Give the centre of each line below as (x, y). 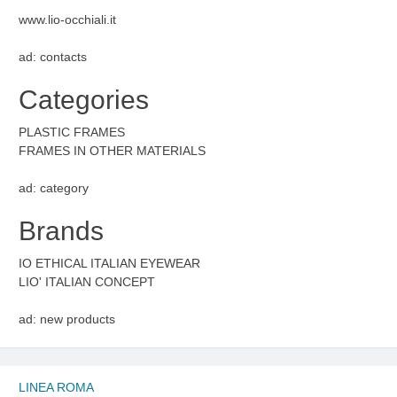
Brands (61, 231)
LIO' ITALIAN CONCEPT (87, 282)
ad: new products (67, 319)
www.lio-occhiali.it (67, 20)
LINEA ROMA (56, 388)
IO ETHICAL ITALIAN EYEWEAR (109, 264)
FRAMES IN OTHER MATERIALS (112, 151)
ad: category (54, 188)
